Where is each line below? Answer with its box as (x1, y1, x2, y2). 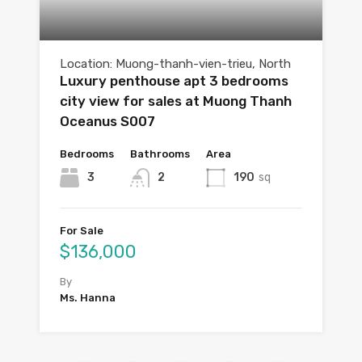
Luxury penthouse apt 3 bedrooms (60, 73, 288, 90)
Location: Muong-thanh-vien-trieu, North (60, 57, 291, 72)
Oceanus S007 (60, 113, 155, 130)
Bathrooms (130, 148, 190, 161)
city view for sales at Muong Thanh (60, 93, 292, 110)
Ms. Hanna (60, 292, 116, 305)
